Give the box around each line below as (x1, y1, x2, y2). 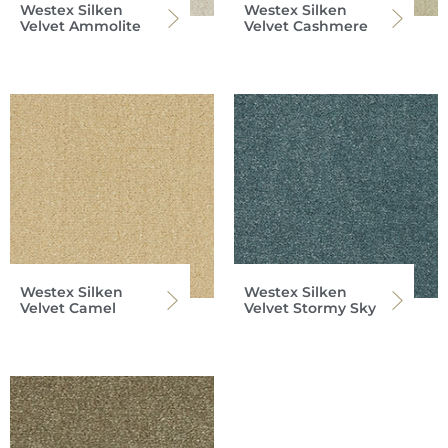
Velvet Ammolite (20, 17, 141, 36)
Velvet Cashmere (244, 17, 368, 36)
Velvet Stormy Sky (244, 299, 376, 318)
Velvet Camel (20, 299, 116, 318)
